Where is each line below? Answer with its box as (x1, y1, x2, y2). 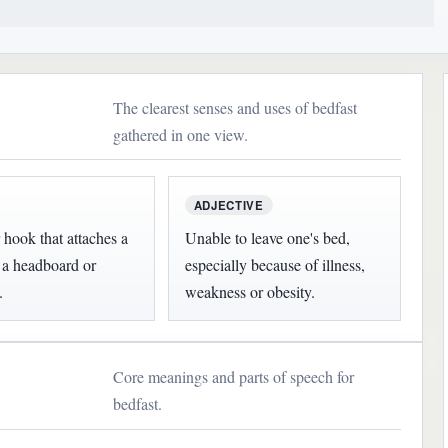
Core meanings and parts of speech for (113, 366, 355, 388)
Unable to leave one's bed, (184, 227, 350, 249)
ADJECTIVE (193, 196, 264, 214)
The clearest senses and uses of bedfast (113, 97, 358, 119)
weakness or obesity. (184, 281, 315, 303)
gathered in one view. (113, 124, 249, 146)
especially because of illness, (184, 254, 365, 276)
